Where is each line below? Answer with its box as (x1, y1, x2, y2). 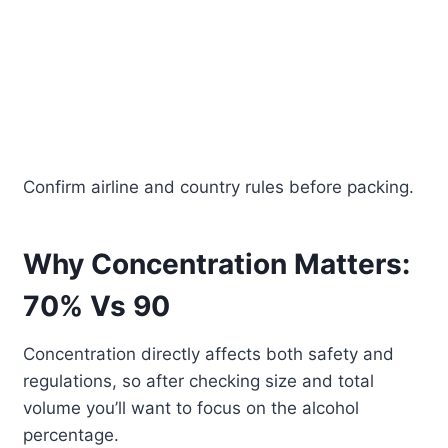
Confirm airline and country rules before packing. (23, 177, 415, 198)
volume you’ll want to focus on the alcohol (23, 398, 360, 419)
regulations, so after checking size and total (23, 371, 375, 392)
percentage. (23, 425, 120, 446)
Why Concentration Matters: (23, 247, 411, 282)
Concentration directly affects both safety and (23, 344, 395, 365)
